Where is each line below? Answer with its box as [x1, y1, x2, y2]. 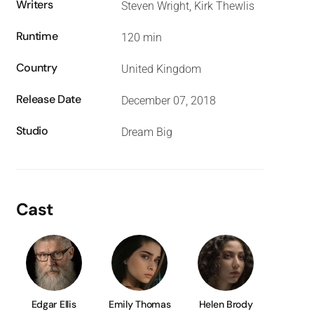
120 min [121, 30, 162, 44]
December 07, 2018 [121, 93, 216, 107]
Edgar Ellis [31, 297, 76, 310]
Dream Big [121, 125, 172, 139]
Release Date [15, 91, 81, 107]
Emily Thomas [109, 297, 171, 310]
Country [15, 60, 57, 75]
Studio [15, 123, 48, 138]
